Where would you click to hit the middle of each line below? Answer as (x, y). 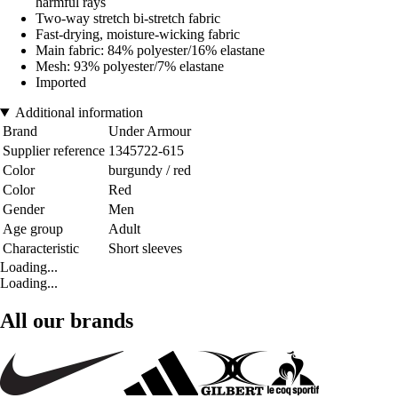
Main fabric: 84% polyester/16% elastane (150, 51)
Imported (61, 83)
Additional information (79, 113)
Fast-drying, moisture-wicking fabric (138, 35)
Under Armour (150, 131)
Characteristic (41, 249)
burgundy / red (150, 171)
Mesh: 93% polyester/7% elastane (130, 67)
